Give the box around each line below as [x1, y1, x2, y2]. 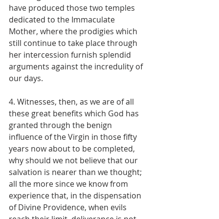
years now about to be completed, [9, 143, 137, 154]
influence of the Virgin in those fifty [9, 131, 139, 142]
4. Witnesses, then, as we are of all [9, 96, 136, 107]
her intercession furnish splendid [9, 49, 133, 60]
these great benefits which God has [9, 108, 141, 119]
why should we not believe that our [9, 154, 140, 166]
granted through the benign [9, 119, 114, 131]
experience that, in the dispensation [9, 190, 143, 201]
